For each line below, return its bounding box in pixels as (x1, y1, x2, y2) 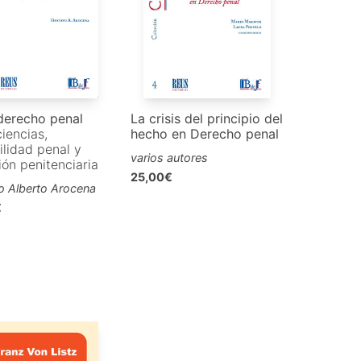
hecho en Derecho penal (131, 126, 280, 143)
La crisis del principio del (131, 110, 284, 127)
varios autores (131, 151, 209, 165)
